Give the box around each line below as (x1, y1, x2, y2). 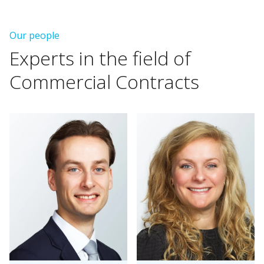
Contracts (115, 69, 199, 94)
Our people (9, 29, 60, 42)
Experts (9, 45, 74, 71)
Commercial (9, 69, 111, 94)
